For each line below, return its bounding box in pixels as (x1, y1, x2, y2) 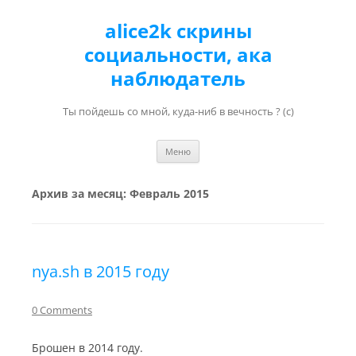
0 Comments (32, 303, 92, 317)
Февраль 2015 (130, 186, 209, 201)
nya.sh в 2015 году (32, 261, 169, 282)
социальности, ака (83, 41, 273, 68)
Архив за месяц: (32, 186, 130, 201)
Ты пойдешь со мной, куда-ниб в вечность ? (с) (62, 104, 294, 118)
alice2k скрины (104, 17, 252, 44)
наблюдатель (110, 65, 246, 91)
